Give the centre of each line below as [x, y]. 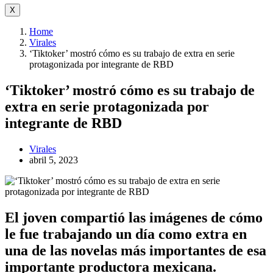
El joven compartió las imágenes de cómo [134, 217]
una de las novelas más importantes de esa [136, 250]
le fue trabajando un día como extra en [126, 234]
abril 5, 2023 [54, 160]
